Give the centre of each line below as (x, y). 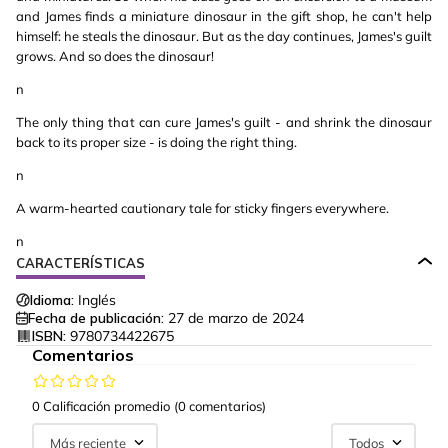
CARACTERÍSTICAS (80, 263)
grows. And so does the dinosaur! (115, 56)
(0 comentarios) (220, 406)
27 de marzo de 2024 (236, 318)
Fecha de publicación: (96, 318)
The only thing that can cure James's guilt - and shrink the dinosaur (224, 122)
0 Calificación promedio (101, 406)
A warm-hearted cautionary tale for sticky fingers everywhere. (202, 208)
